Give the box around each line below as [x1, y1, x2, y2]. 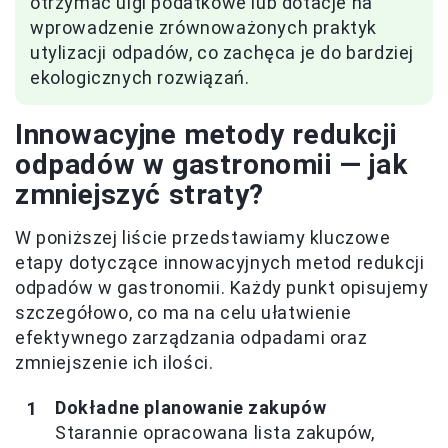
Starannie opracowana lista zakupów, [55, 422, 376, 444]
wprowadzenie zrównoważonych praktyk [30, 17, 378, 39]
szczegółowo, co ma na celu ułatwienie [15, 302, 352, 324]
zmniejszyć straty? [15, 178, 264, 212]
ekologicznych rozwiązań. [30, 67, 250, 89]
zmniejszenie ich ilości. [15, 352, 214, 374]
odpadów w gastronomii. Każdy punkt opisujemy [15, 277, 429, 299]
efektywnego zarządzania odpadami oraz [15, 327, 368, 349]
